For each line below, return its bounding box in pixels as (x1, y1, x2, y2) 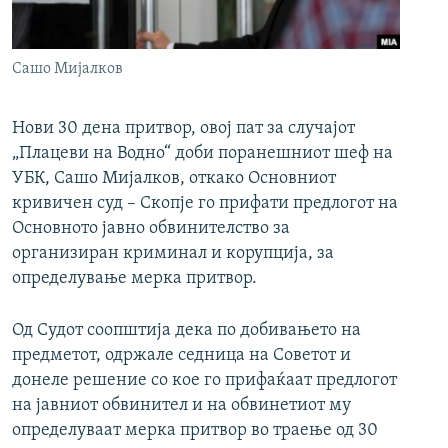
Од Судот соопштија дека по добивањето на (12, 321, 361, 341)
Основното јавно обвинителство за (12, 219, 290, 239)
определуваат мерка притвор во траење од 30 (12, 421, 378, 441)
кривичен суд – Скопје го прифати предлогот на (12, 194, 398, 214)
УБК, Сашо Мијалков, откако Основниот (12, 169, 336, 189)
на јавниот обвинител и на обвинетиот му (12, 396, 351, 416)
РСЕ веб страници (34, 12, 173, 32)
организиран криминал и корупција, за (12, 244, 334, 264)
